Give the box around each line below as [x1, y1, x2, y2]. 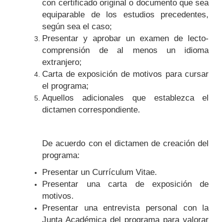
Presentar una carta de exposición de [42, 179, 209, 189]
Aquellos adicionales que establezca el [42, 93, 209, 103]
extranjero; [42, 57, 82, 67]
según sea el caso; [42, 22, 112, 32]
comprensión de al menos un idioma [42, 46, 209, 55]
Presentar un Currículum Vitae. [42, 167, 158, 177]
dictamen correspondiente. [42, 105, 141, 115]
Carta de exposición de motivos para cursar [42, 69, 209, 79]
